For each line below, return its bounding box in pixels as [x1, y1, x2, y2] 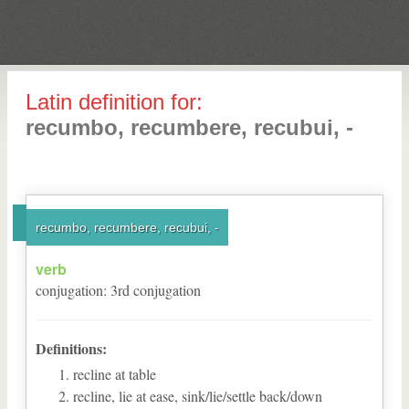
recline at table [73, 364, 156, 383]
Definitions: [36, 338, 107, 359]
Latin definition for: [26, 89, 203, 114]
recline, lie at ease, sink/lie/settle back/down [73, 386, 322, 405]
